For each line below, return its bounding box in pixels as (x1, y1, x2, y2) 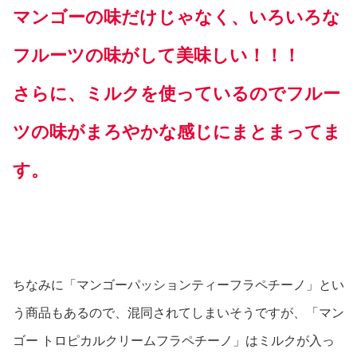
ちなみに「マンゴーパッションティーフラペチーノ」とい (13, 278, 344, 292)
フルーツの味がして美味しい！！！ (13, 45, 300, 66)
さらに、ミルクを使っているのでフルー (13, 84, 340, 104)
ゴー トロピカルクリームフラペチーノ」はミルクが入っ (13, 334, 335, 348)
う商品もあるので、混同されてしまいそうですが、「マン (13, 306, 344, 320)
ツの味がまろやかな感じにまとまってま (13, 122, 341, 143)
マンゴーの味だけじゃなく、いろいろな (13, 7, 340, 28)
